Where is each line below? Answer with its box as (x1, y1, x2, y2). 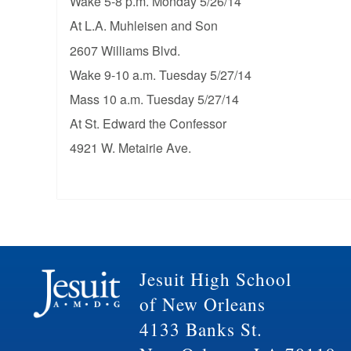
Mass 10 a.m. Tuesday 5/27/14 (69, 89, 239, 108)
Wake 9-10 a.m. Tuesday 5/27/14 (69, 65, 251, 84)
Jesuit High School (139, 267, 291, 292)
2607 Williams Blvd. (69, 41, 180, 60)
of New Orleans (139, 292, 266, 317)
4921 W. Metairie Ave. (69, 139, 191, 157)
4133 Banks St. (139, 317, 262, 342)
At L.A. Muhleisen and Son (69, 16, 218, 35)
